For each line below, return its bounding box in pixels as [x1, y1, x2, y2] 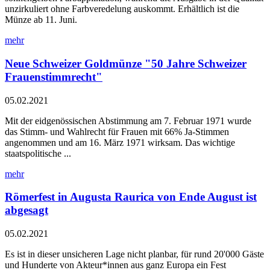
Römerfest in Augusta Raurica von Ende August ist [5, 190, 257, 204]
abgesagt [5, 204, 48, 217]
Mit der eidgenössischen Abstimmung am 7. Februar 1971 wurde [5, 115, 251, 126]
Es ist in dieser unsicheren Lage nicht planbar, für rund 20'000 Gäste [5, 249, 264, 260]
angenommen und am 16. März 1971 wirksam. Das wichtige [5, 137, 235, 148]
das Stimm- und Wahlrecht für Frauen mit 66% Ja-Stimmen [5, 126, 229, 137]
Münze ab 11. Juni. [5, 14, 77, 25]
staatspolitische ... [5, 148, 71, 159]
